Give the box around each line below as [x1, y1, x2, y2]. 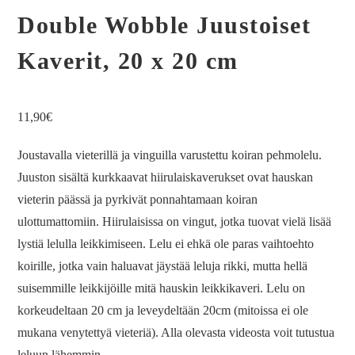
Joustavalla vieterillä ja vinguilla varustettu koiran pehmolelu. [17, 148, 323, 162]
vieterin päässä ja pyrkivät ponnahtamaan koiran [17, 193, 258, 206]
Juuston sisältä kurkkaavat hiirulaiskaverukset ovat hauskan [17, 170, 314, 184]
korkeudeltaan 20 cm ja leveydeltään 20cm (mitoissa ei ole [17, 303, 309, 317]
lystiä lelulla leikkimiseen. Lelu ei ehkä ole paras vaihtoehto [17, 237, 315, 250]
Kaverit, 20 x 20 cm [17, 48, 239, 74]
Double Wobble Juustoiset [17, 12, 311, 38]
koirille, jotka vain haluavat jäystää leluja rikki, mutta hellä [17, 259, 308, 273]
